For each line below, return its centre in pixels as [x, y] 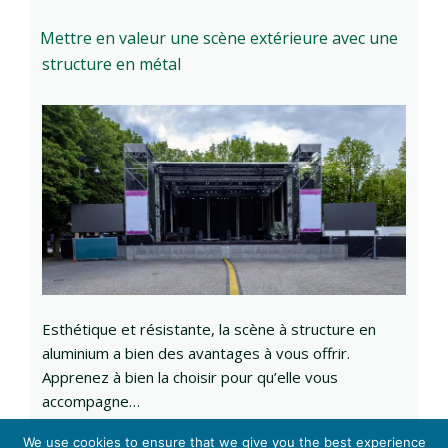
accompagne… [91, 401]
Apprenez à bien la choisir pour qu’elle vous [190, 377]
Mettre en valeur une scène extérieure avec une [219, 38]
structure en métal [111, 64]
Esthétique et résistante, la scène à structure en [209, 329]
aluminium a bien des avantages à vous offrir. [196, 353]
